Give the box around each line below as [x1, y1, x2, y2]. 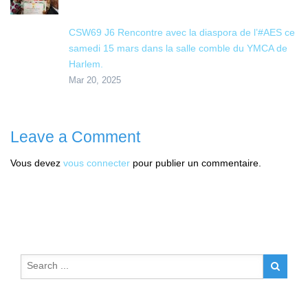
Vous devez [10, 157, 63, 168]
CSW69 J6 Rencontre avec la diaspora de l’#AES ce [69, 26, 295, 38]
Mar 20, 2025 [69, 74, 121, 85]
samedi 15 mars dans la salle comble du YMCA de [69, 42, 287, 54]
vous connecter [63, 157, 130, 168]
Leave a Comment [10, 127, 140, 146]
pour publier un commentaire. [130, 157, 261, 168]
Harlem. [69, 58, 103, 69]
